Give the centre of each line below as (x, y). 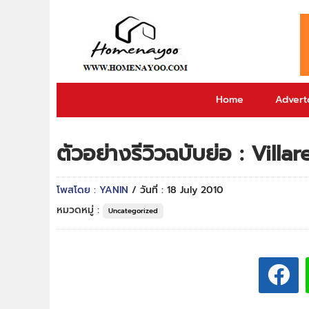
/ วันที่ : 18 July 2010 (178, 190)
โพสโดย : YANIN (94, 190)
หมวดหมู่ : (80, 210)
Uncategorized (133, 211)
